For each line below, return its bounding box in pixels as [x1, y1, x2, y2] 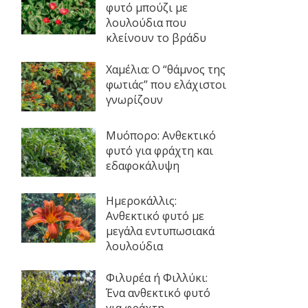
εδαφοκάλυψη [105, 157, 179, 173]
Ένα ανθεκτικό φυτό [105, 285, 210, 301]
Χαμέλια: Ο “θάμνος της [105, 62, 225, 77]
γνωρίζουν [105, 92, 163, 107]
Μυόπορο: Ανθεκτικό [105, 127, 216, 143]
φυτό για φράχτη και [105, 142, 213, 158]
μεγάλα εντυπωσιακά [105, 223, 214, 239]
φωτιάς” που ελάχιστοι [105, 77, 226, 92]
